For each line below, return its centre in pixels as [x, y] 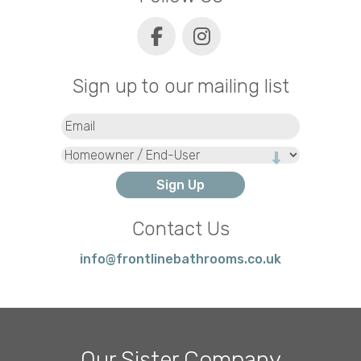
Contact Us [180, 229]
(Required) [118, 115]
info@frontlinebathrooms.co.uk [180, 259]
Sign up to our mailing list [180, 86]
